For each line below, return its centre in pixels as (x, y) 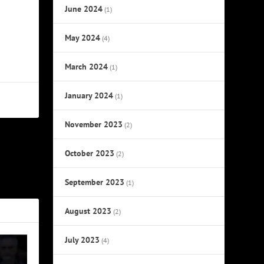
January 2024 (89, 95)
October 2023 (90, 153)
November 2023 (94, 124)
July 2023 (82, 240)
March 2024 (87, 66)
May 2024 (83, 37)
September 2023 (95, 182)
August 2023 (88, 211)
